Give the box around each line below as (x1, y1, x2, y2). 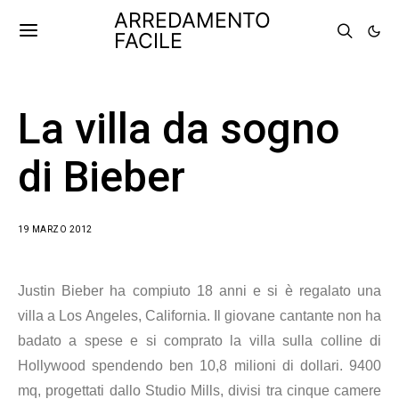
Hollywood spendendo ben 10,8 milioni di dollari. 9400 (18, 358, 381, 373)
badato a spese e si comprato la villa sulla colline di (18, 333, 381, 348)
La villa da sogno (18, 103, 339, 154)
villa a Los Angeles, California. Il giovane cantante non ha (18, 308, 381, 323)
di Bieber (18, 151, 185, 202)
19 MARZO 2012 (18, 224, 93, 234)
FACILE (114, 28, 183, 53)
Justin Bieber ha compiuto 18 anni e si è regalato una (18, 283, 381, 298)
